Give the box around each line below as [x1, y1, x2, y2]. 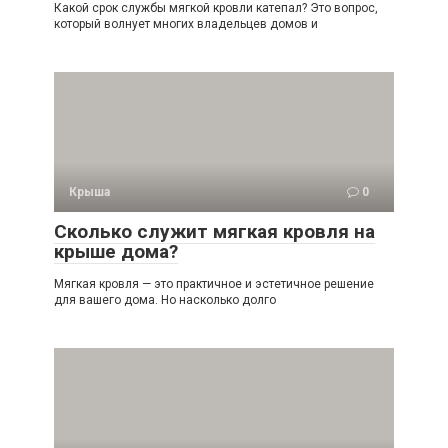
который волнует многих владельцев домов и [54, 17, 318, 32]
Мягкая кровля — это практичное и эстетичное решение [54, 277, 374, 292]
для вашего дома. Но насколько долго [54, 293, 276, 308]
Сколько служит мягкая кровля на [54, 220, 375, 244]
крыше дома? [54, 240, 178, 264]
